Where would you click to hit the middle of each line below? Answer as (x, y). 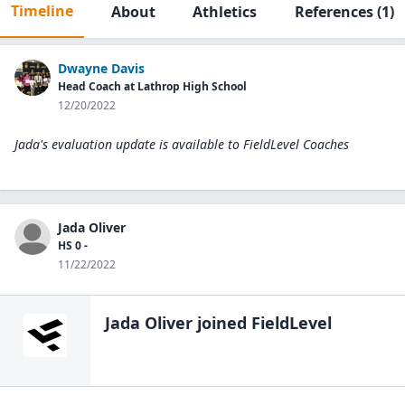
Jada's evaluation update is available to (127, 144)
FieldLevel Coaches (296, 144)
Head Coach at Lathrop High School (152, 86)
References (334, 12)
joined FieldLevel (262, 323)
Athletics (225, 12)
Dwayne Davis (101, 68)
